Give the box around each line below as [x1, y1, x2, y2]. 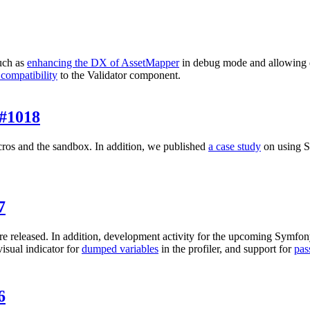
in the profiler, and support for [158, 242, 294, 255]
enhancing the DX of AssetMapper [27, 56, 179, 69]
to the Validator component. [57, 69, 181, 81]
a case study [208, 140, 261, 152]
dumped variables [82, 242, 158, 255]
